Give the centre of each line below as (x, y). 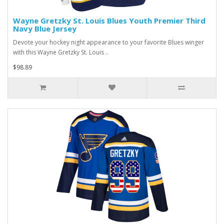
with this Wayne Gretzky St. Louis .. (61, 52)
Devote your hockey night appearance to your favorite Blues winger (108, 42)
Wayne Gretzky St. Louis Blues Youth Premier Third (109, 20)
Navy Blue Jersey (45, 28)
